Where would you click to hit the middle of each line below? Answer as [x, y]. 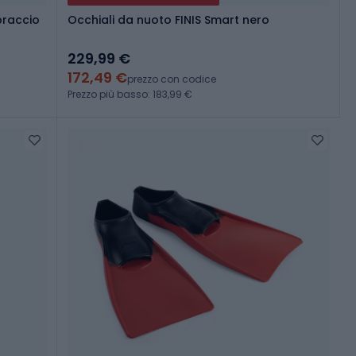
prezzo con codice [172, 79]
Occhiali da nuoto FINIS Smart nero [168, 20]
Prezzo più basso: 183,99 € [130, 95]
